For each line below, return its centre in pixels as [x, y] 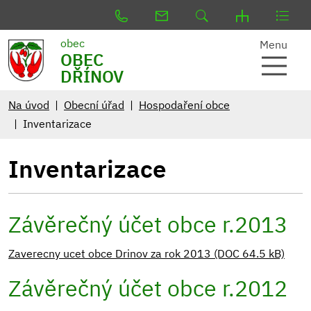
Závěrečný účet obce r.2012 [148, 288]
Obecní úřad [94, 105]
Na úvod [29, 105]
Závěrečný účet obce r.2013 [148, 224]
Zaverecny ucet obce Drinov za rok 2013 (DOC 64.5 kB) [146, 253]
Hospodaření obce [184, 105]
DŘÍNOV [92, 76]
